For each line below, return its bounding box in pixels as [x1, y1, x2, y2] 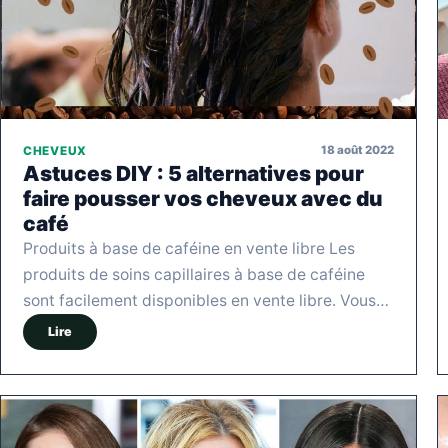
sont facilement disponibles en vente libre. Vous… [23, 290, 389, 310]
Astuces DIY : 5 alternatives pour [23, 160, 364, 186]
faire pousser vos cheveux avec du [23, 185, 383, 211]
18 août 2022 [321, 143, 394, 158]
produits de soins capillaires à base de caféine [23, 264, 365, 284]
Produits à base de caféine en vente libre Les [23, 238, 355, 258]
